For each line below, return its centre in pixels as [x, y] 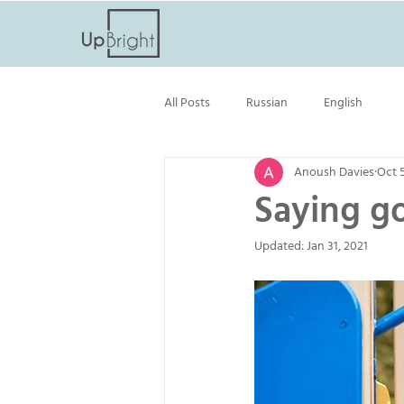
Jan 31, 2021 [337, 246]
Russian [267, 102]
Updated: [280, 246]
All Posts [187, 102]
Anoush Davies [334, 172]
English [343, 102]
